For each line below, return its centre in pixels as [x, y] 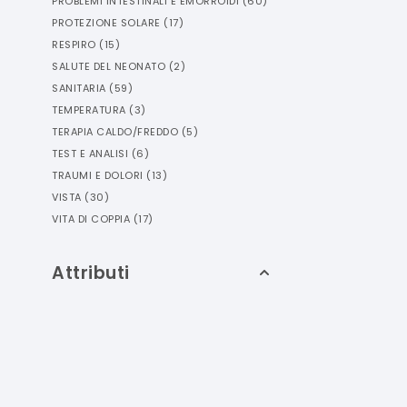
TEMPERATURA [89, 110]
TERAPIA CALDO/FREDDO [115, 132]
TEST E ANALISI [90, 154]
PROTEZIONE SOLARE [106, 23]
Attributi [91, 273]
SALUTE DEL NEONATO [109, 66]
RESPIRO [74, 45]
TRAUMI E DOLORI [98, 175]
